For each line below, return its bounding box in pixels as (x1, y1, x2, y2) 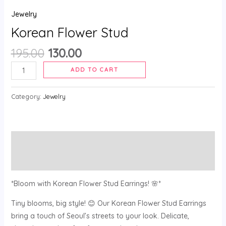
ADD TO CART (71, 66, 119, 74)
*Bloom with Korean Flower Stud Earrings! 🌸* (11, 179, 161, 189)
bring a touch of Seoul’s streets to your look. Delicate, (11, 211, 189, 221)
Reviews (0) (11, 156, 50, 165)
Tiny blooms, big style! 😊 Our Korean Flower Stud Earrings (11, 199, 206, 208)
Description (11, 136, 48, 146)
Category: (11, 92, 43, 101)
